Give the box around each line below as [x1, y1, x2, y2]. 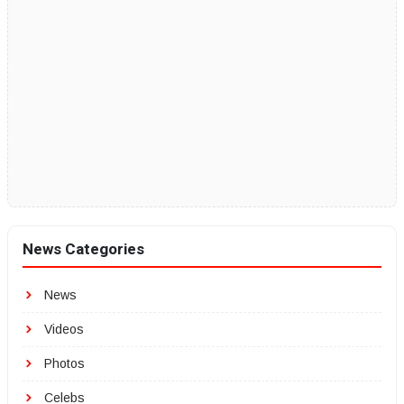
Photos [41, 356, 85, 371]
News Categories [23, 238, 144, 261]
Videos [41, 322, 84, 336]
